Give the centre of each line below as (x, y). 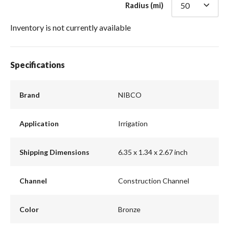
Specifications (38, 65)
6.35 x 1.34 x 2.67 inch (153, 152)
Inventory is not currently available (71, 28)
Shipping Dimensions (54, 152)
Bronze (129, 209)
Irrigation (133, 123)
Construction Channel (154, 180)
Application (39, 123)
